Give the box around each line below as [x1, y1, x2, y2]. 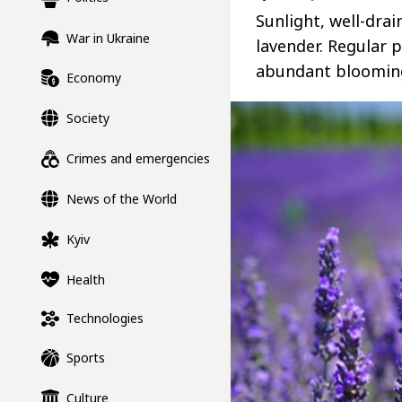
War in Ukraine [66, 30, 150, 48]
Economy [66, 69, 121, 87]
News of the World [66, 190, 177, 208]
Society [66, 109, 109, 127]
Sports [66, 349, 105, 367]
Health [66, 270, 105, 288]
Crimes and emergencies [66, 150, 210, 168]
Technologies [66, 310, 144, 328]
